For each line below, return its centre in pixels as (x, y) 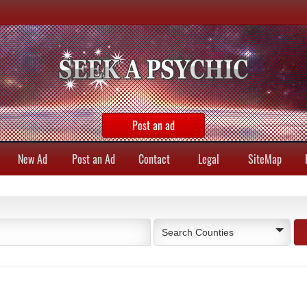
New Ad (33, 159)
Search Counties (198, 232)
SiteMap (265, 159)
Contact (154, 159)
